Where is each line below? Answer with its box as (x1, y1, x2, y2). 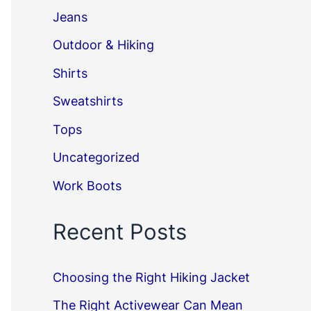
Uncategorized (53, 150, 140, 165)
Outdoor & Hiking (53, 37, 154, 53)
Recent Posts (53, 219, 187, 245)
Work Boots (53, 178, 121, 193)
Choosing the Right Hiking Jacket (53, 269, 250, 285)
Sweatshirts (53, 94, 123, 109)
